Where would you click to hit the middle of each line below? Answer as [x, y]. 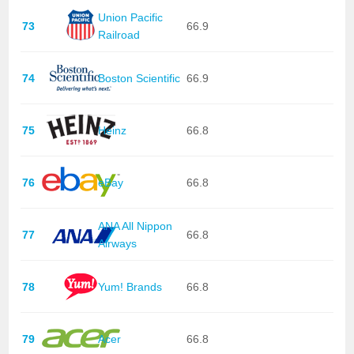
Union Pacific [130, 17]
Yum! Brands [130, 286]
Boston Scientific [139, 78]
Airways [117, 243]
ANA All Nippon [135, 226]
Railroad [119, 34]
